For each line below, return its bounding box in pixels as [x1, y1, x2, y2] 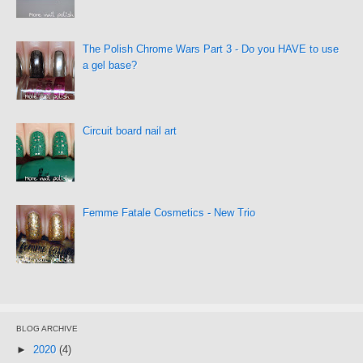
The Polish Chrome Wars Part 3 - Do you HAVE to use [83, 43, 340, 56]
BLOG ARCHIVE [16, 324, 78, 334]
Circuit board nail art [83, 125, 177, 138]
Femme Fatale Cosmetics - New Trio [83, 207, 256, 220]
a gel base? [83, 59, 138, 72]
